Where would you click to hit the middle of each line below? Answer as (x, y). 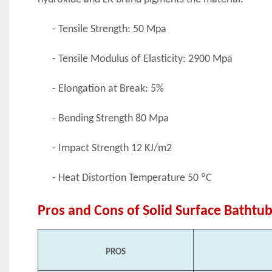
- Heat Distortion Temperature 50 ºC (132, 178)
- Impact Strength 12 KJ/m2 (112, 148)
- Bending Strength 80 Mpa (110, 118)
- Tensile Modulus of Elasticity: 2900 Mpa (142, 59)
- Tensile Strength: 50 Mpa (109, 29)
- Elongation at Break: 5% (108, 89)
